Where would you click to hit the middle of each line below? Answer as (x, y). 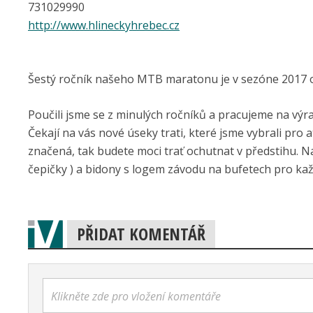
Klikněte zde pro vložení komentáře (136, 296)
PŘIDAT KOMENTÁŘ (141, 234)
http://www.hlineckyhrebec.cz (104, 25)
